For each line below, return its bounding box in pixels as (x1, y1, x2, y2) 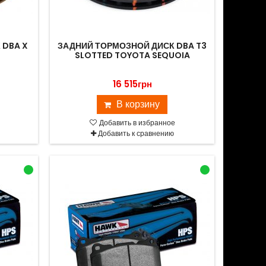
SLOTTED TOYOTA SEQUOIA (74, 49, 190, 61)
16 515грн (112, 78, 152, 90)
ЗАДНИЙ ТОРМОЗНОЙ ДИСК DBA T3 (58, 40, 207, 52)
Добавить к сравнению (97, 128, 174, 138)
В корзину (116, 97, 160, 111)
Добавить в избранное (97, 118, 175, 128)
